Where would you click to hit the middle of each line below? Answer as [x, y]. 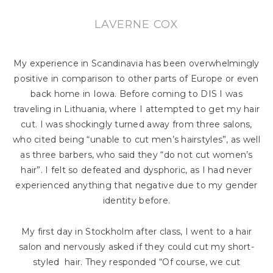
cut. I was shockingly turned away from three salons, [136, 124]
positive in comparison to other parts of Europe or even [136, 78]
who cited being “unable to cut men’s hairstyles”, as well [136, 139]
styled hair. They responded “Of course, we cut [136, 262]
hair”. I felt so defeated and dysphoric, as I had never [136, 170]
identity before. [136, 200]
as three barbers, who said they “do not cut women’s [136, 154]
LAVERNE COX [136, 24]
